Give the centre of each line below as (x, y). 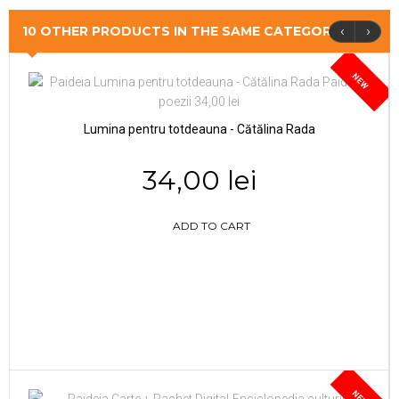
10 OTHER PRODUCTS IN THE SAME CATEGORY (181, 31)
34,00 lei (199, 180)
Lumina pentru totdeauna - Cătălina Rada (199, 129)
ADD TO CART (212, 225)
